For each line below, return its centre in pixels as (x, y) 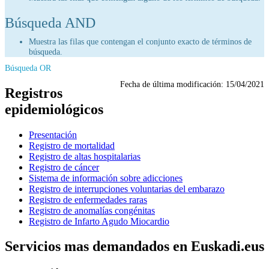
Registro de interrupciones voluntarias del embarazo (127, 189)
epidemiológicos (54, 109)
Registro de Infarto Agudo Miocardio (99, 221)
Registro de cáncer (64, 167)
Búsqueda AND (50, 23)
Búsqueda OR (28, 68)
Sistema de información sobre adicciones (106, 178)
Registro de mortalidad (72, 145)
